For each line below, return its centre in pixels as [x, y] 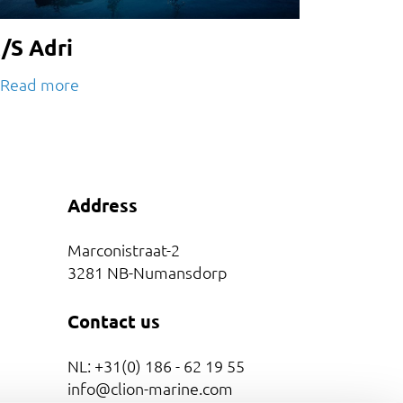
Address [102, 205]
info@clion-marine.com [150, 388]
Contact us [113, 321]
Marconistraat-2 [123, 249]
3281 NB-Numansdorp [147, 272]
